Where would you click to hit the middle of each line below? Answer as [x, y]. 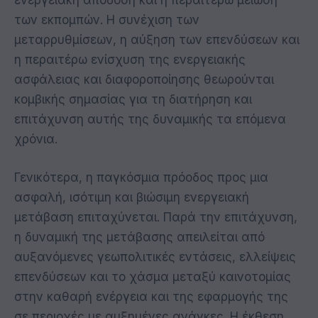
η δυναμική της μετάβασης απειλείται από [139, 237]
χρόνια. [36, 139]
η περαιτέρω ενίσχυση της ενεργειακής [130, 60]
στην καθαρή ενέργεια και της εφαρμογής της [151, 297]
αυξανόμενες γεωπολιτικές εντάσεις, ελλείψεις [155, 257]
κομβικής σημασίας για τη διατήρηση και [133, 100]
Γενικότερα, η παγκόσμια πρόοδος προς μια [141, 178]
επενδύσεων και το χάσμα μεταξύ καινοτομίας [153, 277]
